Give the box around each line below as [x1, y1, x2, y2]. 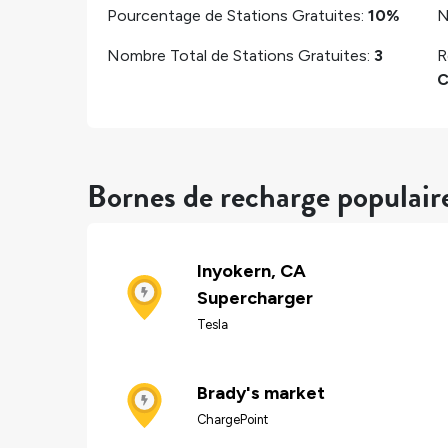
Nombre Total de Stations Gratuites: [107, 45, 374, 65]
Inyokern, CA [197, 260, 306, 283]
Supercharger [197, 287, 313, 310]
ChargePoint [197, 411, 268, 427]
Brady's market [197, 381, 325, 404]
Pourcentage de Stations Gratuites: [107, 5, 368, 25]
